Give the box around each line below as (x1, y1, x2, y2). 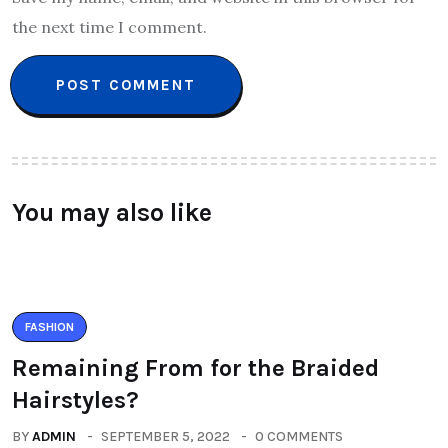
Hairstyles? (12, 386, 139, 415)
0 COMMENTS (255, 428, 343, 446)
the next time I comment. (12, 17, 207, 38)
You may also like (12, 198, 212, 228)
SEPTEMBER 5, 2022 (101, 428, 230, 446)
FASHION (25, 320, 74, 335)
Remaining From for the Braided (12, 354, 379, 383)
